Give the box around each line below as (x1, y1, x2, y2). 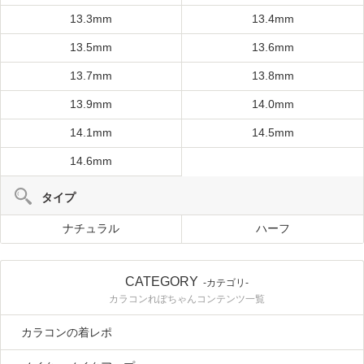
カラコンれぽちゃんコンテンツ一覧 (109, 293, 265, 305)
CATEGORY (125, 275, 198, 289)
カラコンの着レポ (21, 326, 112, 340)
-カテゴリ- (203, 277, 249, 289)
